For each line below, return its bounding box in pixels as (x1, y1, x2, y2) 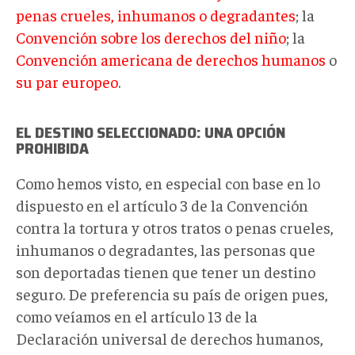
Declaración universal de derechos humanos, (16, 327, 323, 348)
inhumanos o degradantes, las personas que (16, 239, 315, 259)
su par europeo (16, 71, 118, 91)
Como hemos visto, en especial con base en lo (16, 172, 320, 193)
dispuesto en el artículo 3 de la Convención (16, 194, 308, 215)
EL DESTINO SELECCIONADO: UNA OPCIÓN (16, 119, 285, 145)
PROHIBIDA (16, 135, 89, 161)
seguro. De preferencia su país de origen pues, (16, 283, 328, 303)
